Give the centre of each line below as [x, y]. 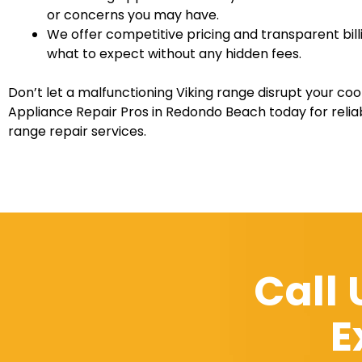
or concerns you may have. [133, 15]
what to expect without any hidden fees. [174, 53]
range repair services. [77, 131]
